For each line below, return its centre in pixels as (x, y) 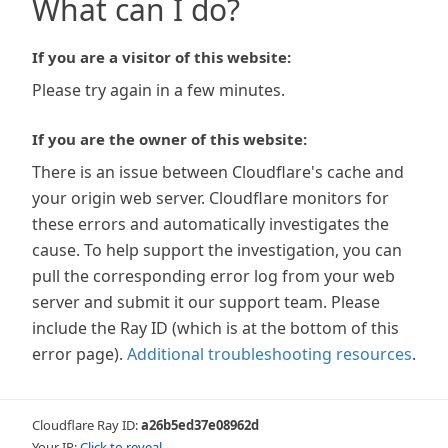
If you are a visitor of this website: (161, 57)
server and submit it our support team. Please (206, 302)
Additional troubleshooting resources (269, 354)
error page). (77, 354)
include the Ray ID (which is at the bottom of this (215, 328)
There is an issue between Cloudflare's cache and (218, 172)
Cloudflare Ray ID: (86, 425)
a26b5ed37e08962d (200, 425)
